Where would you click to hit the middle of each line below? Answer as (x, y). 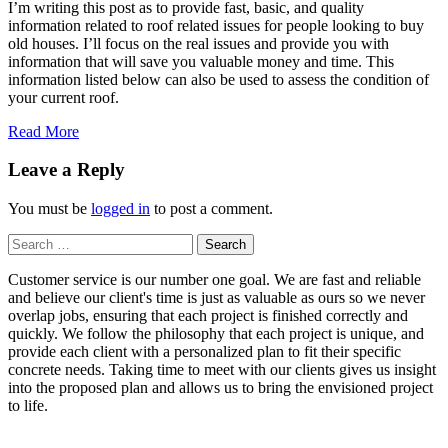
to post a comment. (211, 209)
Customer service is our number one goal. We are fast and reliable (214, 280)
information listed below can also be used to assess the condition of (218, 79)
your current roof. (63, 97)
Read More (43, 131)
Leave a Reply (66, 170)
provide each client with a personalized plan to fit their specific (204, 352)
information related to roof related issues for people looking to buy (216, 25)
